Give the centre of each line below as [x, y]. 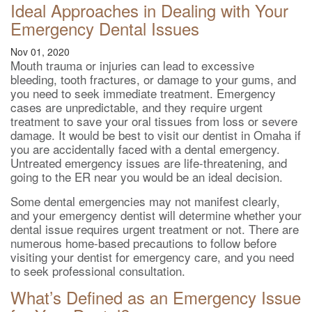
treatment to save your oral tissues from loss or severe [154, 121]
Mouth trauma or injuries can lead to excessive [132, 65]
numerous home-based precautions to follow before [143, 243]
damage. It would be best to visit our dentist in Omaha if [156, 135]
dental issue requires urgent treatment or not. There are [155, 229]
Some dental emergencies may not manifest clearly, [145, 201]
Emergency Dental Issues [105, 28]
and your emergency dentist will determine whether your [156, 215]
